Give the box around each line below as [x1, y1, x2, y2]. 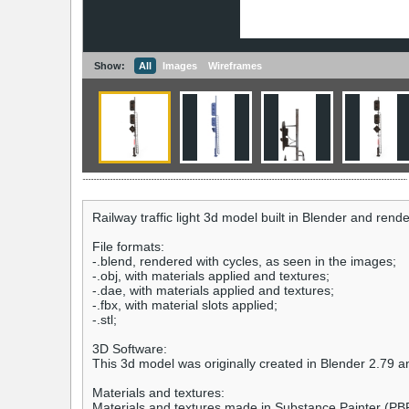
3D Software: [92, 341, 167, 357]
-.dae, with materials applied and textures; [92, 283, 334, 299]
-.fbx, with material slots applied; [92, 298, 278, 313]
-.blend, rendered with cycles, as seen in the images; [92, 254, 396, 269]
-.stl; [92, 312, 117, 328]
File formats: [92, 239, 164, 255]
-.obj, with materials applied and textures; [92, 268, 330, 284]
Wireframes [208, 60, 262, 72]
